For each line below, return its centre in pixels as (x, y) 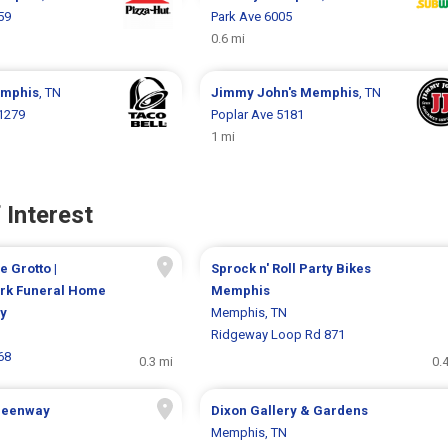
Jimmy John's (255, 92)
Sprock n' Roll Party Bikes (290, 268)
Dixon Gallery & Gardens (289, 410)
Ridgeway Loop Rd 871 (277, 334)
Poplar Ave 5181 (257, 114)
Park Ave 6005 (251, 16)
